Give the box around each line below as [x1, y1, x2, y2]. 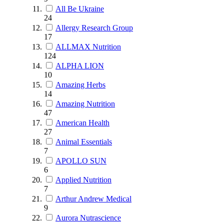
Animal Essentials [55, 137, 112, 146]
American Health [55, 118, 109, 127]
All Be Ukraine [55, 4, 104, 13]
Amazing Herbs [55, 80, 105, 89]
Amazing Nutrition [55, 99, 115, 108]
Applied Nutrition [55, 175, 111, 184]
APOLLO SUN [55, 156, 106, 165]
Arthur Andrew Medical [55, 194, 131, 203]
